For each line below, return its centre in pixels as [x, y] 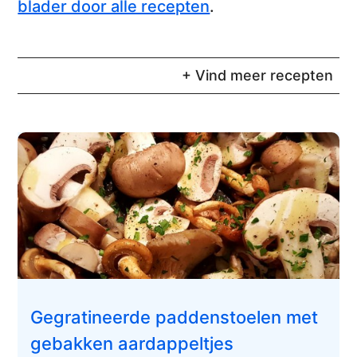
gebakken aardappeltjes [132, 344]
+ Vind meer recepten [257, 75]
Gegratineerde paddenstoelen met [175, 318]
